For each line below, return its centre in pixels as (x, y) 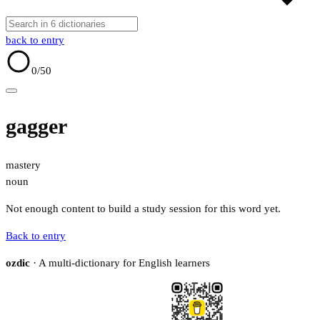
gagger (36, 126)
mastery (23, 165)
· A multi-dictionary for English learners (120, 263)
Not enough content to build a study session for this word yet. (143, 209)
